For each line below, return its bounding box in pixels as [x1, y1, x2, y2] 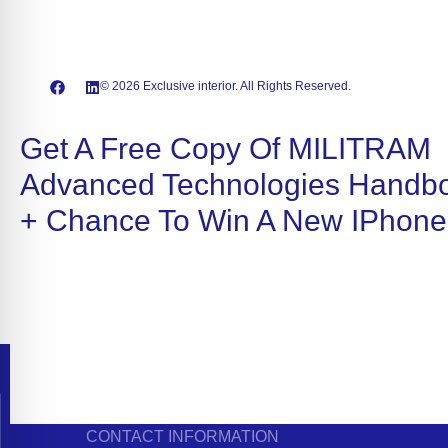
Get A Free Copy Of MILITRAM [20, 131, 431, 165]
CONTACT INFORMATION [86, 427, 279, 445]
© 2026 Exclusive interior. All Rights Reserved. [99, 78, 351, 93]
